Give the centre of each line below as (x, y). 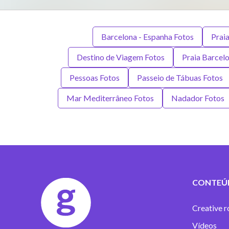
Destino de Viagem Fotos (120, 57)
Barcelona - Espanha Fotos (147, 37)
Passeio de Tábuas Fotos (180, 77)
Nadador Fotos (198, 98)
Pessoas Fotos (95, 77)
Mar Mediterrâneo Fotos (110, 98)
